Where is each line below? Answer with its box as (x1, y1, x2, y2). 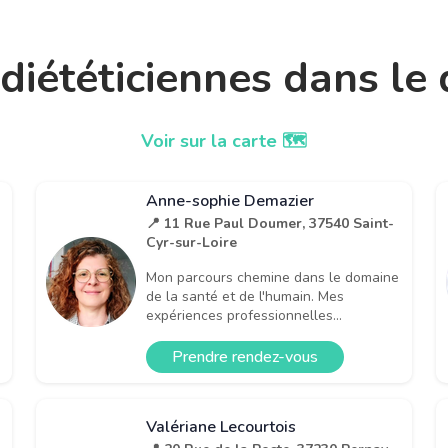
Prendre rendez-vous (172, 345, 318, 368)
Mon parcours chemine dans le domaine (146, 267, 399, 287)
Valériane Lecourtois (146, 416, 296, 439)
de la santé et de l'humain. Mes (146, 286, 344, 306)
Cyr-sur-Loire (146, 232, 237, 252)
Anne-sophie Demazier (146, 189, 314, 212)
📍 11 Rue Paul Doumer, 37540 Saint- (146, 213, 394, 233)
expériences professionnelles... (146, 305, 342, 325)
